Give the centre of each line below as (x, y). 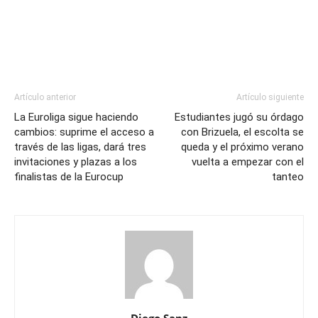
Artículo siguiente (270, 97)
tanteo (288, 177)
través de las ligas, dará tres (80, 147)
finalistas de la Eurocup (69, 177)
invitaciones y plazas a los (76, 162)
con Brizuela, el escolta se (242, 132)
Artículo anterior (45, 97)
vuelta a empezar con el (248, 162)
